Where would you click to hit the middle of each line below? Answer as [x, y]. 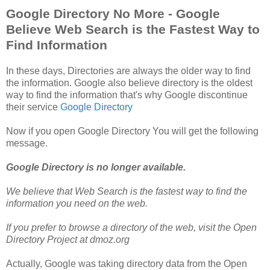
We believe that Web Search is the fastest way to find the [127, 192]
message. [27, 143]
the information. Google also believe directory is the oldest [129, 83]
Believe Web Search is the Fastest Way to [133, 30]
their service [33, 107]
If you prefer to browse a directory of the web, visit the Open [131, 228]
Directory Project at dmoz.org [68, 240]
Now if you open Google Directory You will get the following [132, 131]
